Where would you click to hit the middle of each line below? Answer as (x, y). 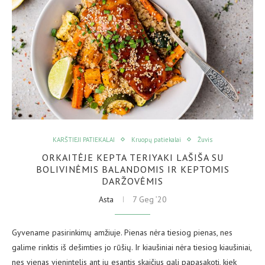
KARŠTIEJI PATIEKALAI (84, 139)
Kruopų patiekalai (156, 139)
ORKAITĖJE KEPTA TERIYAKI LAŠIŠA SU (132, 157)
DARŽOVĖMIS (132, 181)
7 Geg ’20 (149, 199)
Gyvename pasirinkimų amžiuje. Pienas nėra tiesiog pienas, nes (122, 232)
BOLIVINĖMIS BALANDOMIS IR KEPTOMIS (132, 169)
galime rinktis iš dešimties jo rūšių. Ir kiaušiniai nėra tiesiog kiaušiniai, (132, 247)
